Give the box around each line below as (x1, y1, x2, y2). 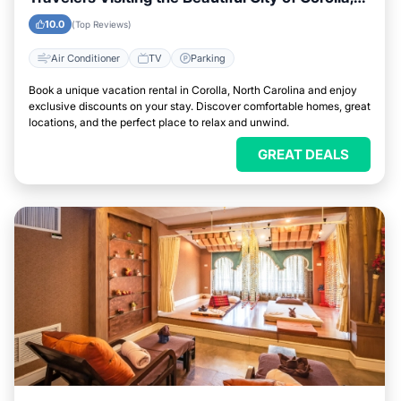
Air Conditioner (51, 51, 120, 64)
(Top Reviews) (72, 19, 132, 30)
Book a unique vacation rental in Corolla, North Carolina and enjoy (29, 83, 357, 97)
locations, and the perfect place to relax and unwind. (29, 115, 289, 129)
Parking (191, 51, 226, 64)
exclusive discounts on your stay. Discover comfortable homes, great (29, 99, 371, 113)
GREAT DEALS (258, 146, 349, 163)
